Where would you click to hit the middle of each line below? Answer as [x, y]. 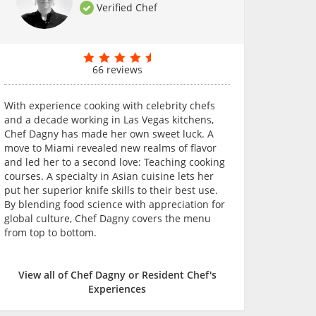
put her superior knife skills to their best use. [111, 190]
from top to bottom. [50, 232]
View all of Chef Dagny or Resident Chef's [117, 275]
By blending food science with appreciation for [115, 204]
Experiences [117, 289]
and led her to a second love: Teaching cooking [115, 162]
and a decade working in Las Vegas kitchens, [109, 120]
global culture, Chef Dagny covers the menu [108, 218]
